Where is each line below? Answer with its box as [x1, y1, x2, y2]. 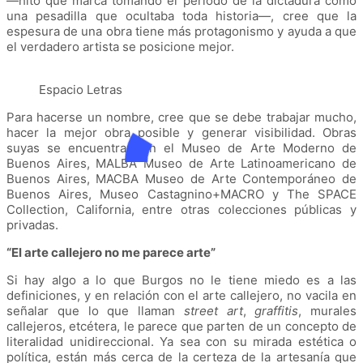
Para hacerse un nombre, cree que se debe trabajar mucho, [6, 109, 357, 126]
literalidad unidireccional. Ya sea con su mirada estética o [6, 334, 357, 350]
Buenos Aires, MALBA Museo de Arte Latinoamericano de [6, 156, 357, 172]
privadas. [6, 217, 58, 233]
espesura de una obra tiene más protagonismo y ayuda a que [6, 23, 357, 40]
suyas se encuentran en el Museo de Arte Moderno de [6, 140, 357, 156]
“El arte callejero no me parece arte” [6, 245, 216, 261]
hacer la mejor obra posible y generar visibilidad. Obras [6, 125, 357, 141]
